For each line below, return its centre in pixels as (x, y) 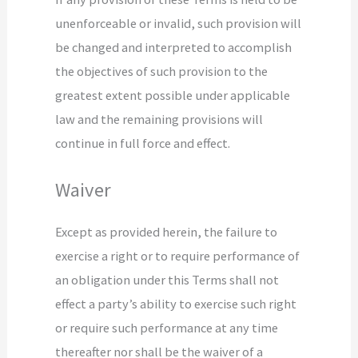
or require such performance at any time (167, 327)
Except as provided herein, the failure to (167, 231)
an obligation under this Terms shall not (167, 279)
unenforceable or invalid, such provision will (179, 24)
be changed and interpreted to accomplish (174, 48)
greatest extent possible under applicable (173, 95)
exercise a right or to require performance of (178, 255)
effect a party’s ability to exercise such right (176, 303)
